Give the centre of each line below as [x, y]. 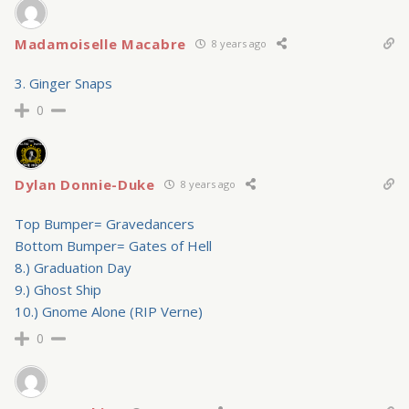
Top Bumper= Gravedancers [105, 223]
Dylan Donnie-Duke [85, 184]
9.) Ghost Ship [58, 289]
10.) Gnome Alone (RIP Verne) [109, 311]
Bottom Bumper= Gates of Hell [113, 245]
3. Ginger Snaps [63, 83]
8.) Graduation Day [73, 267]
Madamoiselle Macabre [100, 43]
